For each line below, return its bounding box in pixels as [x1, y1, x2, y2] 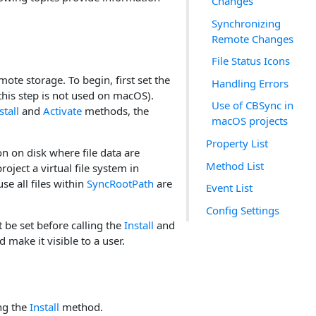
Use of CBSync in [212, 98, 293, 113]
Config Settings [206, 202, 279, 217]
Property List [206, 135, 268, 150]
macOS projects [212, 114, 288, 128]
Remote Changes [212, 31, 293, 46]
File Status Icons [212, 54, 290, 68]
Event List [206, 181, 253, 195]
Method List [206, 158, 264, 173]
